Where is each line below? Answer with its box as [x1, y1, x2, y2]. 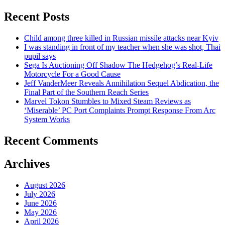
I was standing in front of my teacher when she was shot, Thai [24, 42, 220, 51]
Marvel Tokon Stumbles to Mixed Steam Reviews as [24, 96, 191, 105]
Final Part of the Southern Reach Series [24, 87, 149, 96]
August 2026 [24, 181, 65, 190]
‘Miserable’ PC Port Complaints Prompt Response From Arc [24, 105, 215, 115]
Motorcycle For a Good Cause [24, 69, 121, 78]
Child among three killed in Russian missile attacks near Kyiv [24, 33, 218, 42]
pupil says [24, 51, 56, 60]
